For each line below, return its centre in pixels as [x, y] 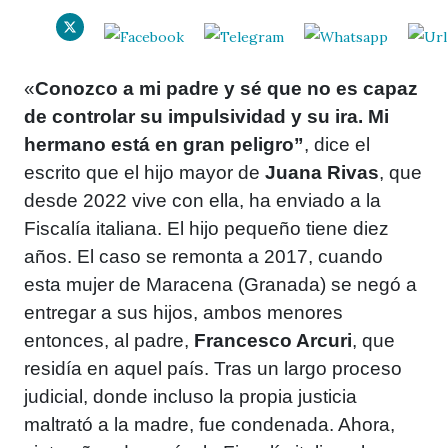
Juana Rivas [322, 173]
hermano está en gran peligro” [164, 145]
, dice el [337, 145]
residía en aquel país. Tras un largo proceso [213, 369]
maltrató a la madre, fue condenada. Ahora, [209, 425]
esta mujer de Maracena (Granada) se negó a [220, 285]
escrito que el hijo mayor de [144, 173]
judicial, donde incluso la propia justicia [190, 397]
